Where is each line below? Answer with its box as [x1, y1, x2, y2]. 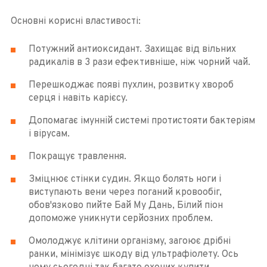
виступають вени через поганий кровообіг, [28, 187, 222, 199]
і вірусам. [28, 128, 70, 141]
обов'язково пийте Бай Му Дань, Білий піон [28, 200, 223, 212]
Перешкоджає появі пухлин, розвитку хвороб [28, 79, 234, 92]
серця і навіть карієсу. [28, 92, 128, 105]
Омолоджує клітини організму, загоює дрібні [28, 235, 231, 248]
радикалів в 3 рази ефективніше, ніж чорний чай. [28, 57, 250, 69]
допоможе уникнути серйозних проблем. [28, 213, 213, 225]
